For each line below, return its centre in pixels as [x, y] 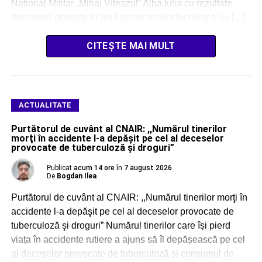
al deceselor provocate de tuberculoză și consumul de [122, 254]
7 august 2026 [148, 168]
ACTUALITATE [45, 105]
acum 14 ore [94, 168]
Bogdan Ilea [76, 176]
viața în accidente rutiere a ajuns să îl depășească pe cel [128, 240]
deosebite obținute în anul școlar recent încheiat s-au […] [128, 18]
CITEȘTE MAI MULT [131, 46]
